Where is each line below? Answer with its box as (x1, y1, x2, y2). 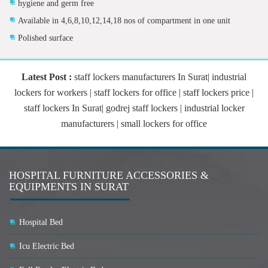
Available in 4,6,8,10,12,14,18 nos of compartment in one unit (18, 16, 230, 26)
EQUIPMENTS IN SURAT (9, 181, 129, 193)
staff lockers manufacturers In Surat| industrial (72, 72, 246, 83)
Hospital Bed (19, 218, 63, 227)
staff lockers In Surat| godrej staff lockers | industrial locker (23, 103, 245, 114)
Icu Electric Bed (19, 242, 74, 251)
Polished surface (18, 33, 73, 43)
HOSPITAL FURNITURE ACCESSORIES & (9, 169, 209, 182)
